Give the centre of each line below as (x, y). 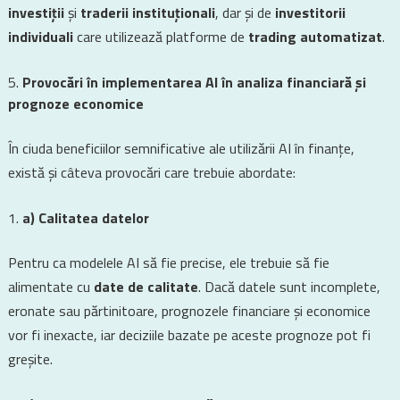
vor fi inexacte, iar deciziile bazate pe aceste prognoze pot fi (189, 335)
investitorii (310, 12)
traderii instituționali (147, 12)
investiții (36, 12)
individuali (40, 37)
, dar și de (245, 12)
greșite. (30, 359)
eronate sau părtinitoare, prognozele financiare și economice (189, 311)
